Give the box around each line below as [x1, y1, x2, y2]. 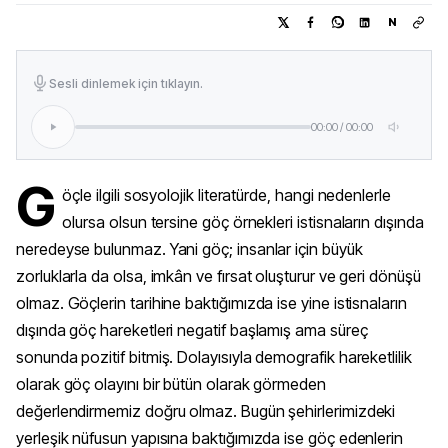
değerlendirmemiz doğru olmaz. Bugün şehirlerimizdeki [16, 401, 396, 421]
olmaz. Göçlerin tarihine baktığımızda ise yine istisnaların [16, 293, 407, 313]
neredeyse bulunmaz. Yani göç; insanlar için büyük [16, 239, 363, 259]
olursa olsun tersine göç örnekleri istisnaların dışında [62, 212, 424, 232]
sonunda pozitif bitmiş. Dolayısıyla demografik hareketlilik [16, 347, 412, 367]
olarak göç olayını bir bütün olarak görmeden [16, 374, 326, 394]
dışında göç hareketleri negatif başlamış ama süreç [16, 320, 368, 340]
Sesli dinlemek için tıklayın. [49, 75, 203, 91]
